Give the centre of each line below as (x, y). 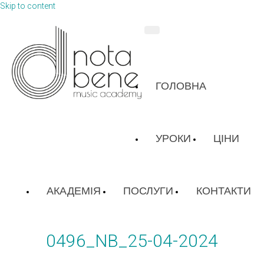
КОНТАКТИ (224, 191)
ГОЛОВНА (181, 86)
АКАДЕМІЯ (74, 191)
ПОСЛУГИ (148, 191)
